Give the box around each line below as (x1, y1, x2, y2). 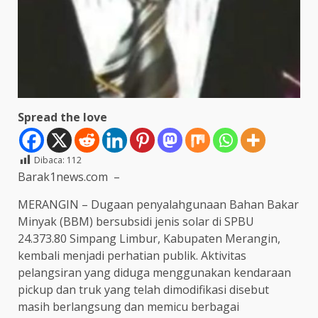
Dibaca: (34, 153, 65, 166)
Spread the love (18, 109, 107, 125)
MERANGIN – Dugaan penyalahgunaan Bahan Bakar (18, 196, 299, 212)
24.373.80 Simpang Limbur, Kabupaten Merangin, (18, 230, 280, 246)
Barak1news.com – (18, 168, 120, 185)
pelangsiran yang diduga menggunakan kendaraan (18, 264, 291, 280)
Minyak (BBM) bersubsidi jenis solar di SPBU (18, 213, 254, 229)
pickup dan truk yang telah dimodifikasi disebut (18, 281, 269, 297)
